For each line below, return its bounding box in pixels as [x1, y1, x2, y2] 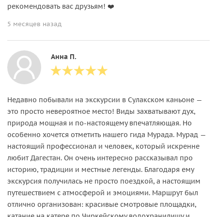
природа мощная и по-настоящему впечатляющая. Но [7, 118, 192, 127]
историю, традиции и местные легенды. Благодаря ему [7, 165, 194, 174]
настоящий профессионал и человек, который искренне [7, 141, 200, 151]
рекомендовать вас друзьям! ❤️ [7, 1, 114, 11]
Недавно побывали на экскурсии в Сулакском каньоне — [7, 95, 202, 104]
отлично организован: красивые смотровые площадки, [7, 200, 196, 209]
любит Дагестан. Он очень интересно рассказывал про [7, 153, 193, 162]
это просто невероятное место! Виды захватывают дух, [7, 107, 195, 116]
